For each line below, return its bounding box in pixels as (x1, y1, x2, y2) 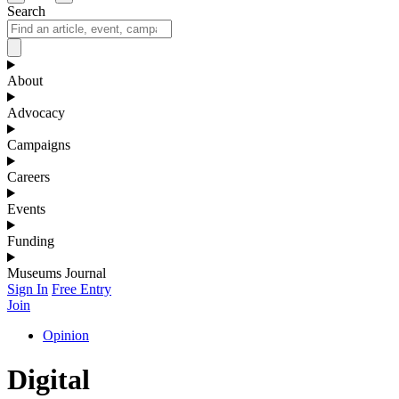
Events (7, 201, 45, 217)
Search (7, 4, 45, 20)
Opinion (43, 328, 89, 344)
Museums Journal (7, 265, 106, 281)
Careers (7, 169, 50, 185)
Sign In (7, 281, 48, 297)
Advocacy (7, 105, 65, 121)
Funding (7, 233, 54, 249)
